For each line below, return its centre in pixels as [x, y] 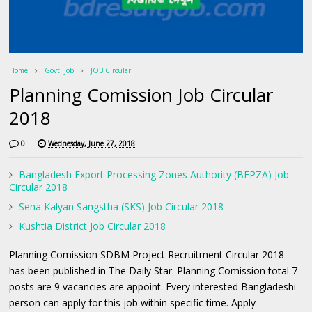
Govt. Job [60, 70]
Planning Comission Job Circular [141, 94]
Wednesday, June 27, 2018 [92, 143]
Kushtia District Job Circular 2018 [93, 226]
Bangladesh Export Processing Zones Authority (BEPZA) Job [154, 174]
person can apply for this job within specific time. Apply [133, 302]
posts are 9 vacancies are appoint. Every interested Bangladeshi [153, 286]
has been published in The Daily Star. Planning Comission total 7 [154, 270]
